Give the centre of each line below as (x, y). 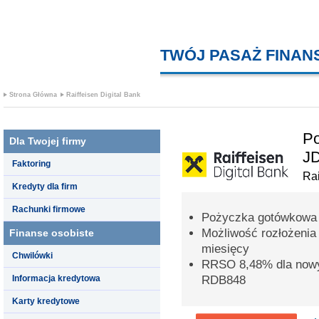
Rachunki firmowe (49, 209)
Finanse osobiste (52, 232)
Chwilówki (32, 255)
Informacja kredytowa (56, 278)
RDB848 (224, 280)
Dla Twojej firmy (48, 141)
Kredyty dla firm (45, 186)
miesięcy (225, 249)
